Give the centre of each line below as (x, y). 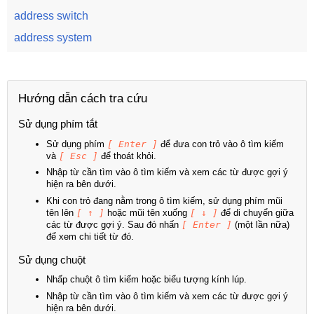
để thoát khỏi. (127, 156)
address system (53, 37)
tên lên (61, 212)
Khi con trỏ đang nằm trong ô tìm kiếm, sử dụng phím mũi (164, 200)
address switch (51, 16)
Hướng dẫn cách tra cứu (83, 98)
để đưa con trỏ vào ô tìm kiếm (221, 144)
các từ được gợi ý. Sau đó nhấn (114, 224)
